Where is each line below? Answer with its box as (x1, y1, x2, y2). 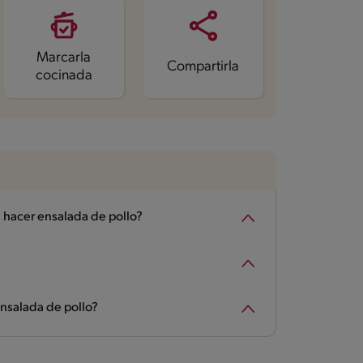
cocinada (35, 67, 92, 83)
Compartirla (167, 58, 240, 75)
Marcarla (36, 49, 92, 66)
